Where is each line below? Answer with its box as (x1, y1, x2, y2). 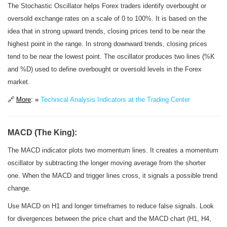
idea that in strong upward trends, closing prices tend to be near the (8, 27, 205, 35)
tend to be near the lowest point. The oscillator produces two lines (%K (8, 53, 215, 60)
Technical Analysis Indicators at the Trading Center (41, 96, 190, 103)
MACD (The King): (8, 128, 77, 137)
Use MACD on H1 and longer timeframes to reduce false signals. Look (8, 202, 214, 210)
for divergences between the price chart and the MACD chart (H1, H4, (8, 215, 211, 222)
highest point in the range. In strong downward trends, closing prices (8, 40, 207, 48)
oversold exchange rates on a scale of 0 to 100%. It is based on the (8, 15, 207, 22)
